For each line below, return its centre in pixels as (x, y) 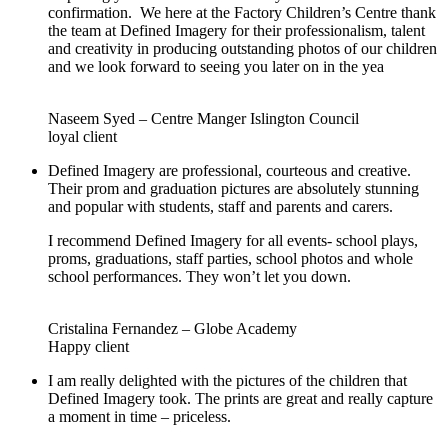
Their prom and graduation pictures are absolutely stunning (233, 188)
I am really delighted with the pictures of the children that (227, 380)
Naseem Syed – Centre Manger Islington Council (203, 118)
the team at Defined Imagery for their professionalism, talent (236, 30)
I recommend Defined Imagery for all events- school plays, (233, 240)
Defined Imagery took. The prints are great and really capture (240, 398)
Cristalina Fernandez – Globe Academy (172, 328)
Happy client (88, 346)
